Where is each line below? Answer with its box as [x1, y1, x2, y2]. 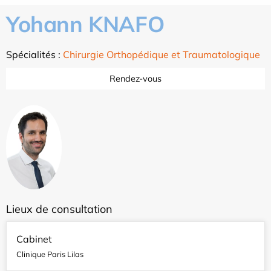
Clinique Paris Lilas [16, 249, 83, 259]
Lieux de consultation [6, 201, 113, 216]
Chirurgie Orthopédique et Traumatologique [63, 48, 260, 61]
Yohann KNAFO [6, 10, 165, 38]
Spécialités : [6, 48, 63, 61]
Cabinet [16, 232, 52, 245]
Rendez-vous [109, 73, 162, 85]
